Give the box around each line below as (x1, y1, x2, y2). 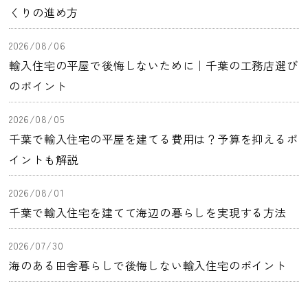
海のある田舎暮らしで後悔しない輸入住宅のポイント (9, 256, 287, 274)
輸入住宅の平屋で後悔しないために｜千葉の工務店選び (9, 56, 298, 74)
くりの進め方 (9, 3, 79, 21)
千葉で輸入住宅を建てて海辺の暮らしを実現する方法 (9, 203, 287, 221)
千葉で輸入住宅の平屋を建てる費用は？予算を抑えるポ (9, 130, 298, 147)
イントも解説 (9, 151, 79, 168)
